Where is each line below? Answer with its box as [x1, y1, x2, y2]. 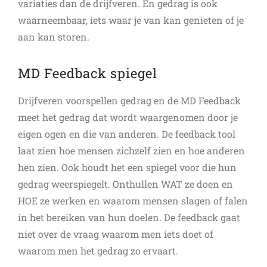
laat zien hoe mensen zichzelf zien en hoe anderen [18, 144, 245, 157]
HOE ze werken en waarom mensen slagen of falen [18, 194, 248, 207]
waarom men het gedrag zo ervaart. [18, 244, 178, 257]
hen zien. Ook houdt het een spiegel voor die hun [18, 160, 237, 173]
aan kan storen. [18, 30, 89, 43]
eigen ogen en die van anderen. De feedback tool [18, 127, 235, 140]
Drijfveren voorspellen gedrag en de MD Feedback [18, 94, 241, 107]
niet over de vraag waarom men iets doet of [18, 227, 213, 240]
